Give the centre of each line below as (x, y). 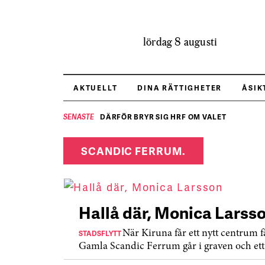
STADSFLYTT (101, 233)
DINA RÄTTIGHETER (180, 88)
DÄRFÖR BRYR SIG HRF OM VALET (163, 117)
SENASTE (79, 117)
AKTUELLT (96, 88)
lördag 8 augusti (180, 41)
